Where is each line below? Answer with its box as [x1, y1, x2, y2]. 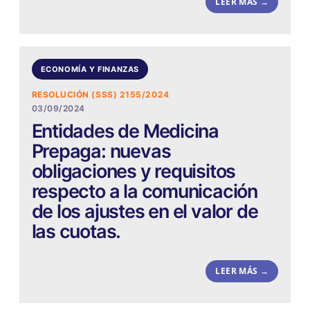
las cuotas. [31, 220, 121, 244]
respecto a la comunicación [31, 180, 257, 203]
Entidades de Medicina [31, 120, 219, 143]
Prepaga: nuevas [31, 140, 171, 163]
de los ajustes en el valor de [31, 200, 258, 224]
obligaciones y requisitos [31, 160, 236, 183]
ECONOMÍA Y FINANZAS [40, 64, 140, 74]
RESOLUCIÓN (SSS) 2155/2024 [31, 89, 170, 100]
